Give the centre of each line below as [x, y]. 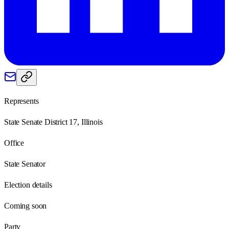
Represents [21, 101]
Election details [28, 185]
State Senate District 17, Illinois [53, 122]
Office [14, 143]
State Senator [25, 164]
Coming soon [26, 205]
